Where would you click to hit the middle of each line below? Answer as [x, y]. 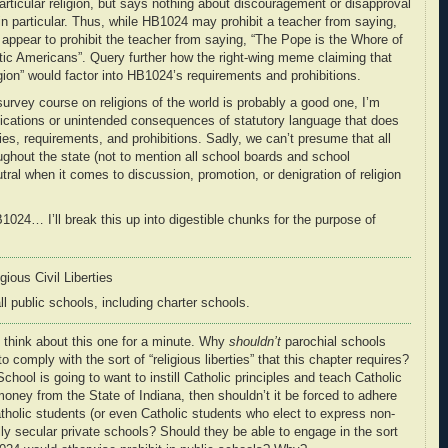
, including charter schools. [172, 302]
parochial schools [333, 342]
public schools [52, 302]
